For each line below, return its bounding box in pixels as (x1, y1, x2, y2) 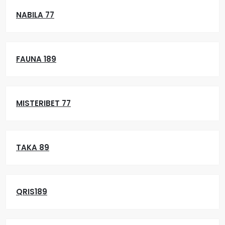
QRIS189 (16, 186, 47, 197)
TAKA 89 (16, 142, 49, 153)
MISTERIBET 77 (16, 98, 71, 108)
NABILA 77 (16, 10, 54, 20)
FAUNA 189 (16, 54, 56, 64)
